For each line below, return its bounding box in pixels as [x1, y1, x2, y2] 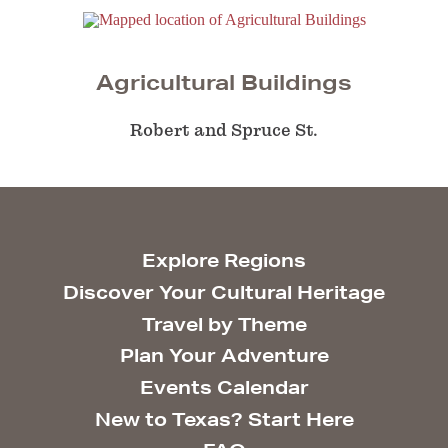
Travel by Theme [141, 312, 307, 335]
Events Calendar [139, 375, 309, 398]
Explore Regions [142, 249, 306, 272]
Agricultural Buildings [96, 70, 352, 96]
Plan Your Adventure [119, 344, 329, 367]
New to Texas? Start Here [94, 407, 354, 430]
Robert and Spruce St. [130, 120, 318, 141]
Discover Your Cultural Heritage [63, 281, 385, 303]
